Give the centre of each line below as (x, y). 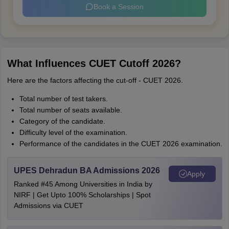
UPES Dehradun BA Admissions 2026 (87, 170)
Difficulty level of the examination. (73, 132)
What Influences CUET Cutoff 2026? (94, 63)
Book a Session (119, 6)
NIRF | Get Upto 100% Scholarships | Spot (82, 195)
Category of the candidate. (62, 121)
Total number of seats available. (71, 110)
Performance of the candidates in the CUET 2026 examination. (121, 144)
